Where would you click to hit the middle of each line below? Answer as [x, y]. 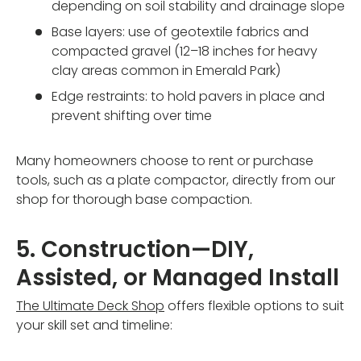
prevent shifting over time [132, 116]
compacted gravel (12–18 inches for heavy [185, 52]
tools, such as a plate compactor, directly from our [176, 180]
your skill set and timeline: [94, 325]
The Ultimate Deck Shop [90, 305]
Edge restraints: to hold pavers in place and [188, 97]
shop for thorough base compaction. [134, 200]
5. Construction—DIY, [135, 250]
